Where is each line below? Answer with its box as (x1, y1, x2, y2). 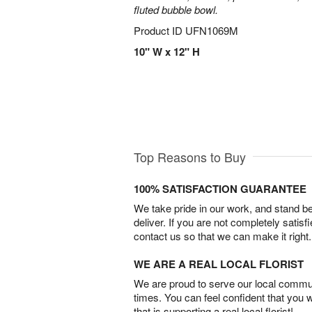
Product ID (134, 23, 185, 38)
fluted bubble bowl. (134, 2, 218, 17)
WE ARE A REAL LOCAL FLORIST (134, 256, 304, 272)
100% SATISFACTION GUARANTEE (134, 180, 306, 196)
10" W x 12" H (134, 44, 200, 59)
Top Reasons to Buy (134, 147, 246, 166)
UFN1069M (185, 23, 238, 38)
